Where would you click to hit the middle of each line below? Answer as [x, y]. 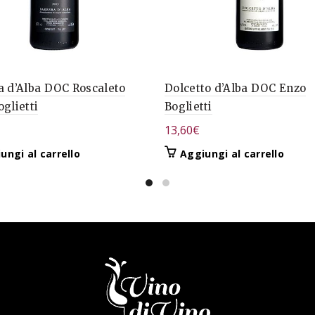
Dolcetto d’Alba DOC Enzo [236, 88]
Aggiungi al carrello [232, 153]
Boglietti [188, 106]
